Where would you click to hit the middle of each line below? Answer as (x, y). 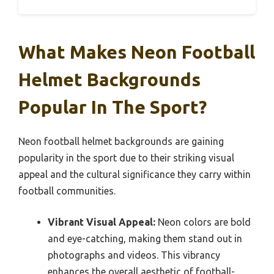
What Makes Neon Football (137, 52)
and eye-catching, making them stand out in (145, 238)
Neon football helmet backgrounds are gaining (121, 141)
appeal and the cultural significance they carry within (135, 174)
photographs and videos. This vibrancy (134, 255)
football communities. (67, 191)
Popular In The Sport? (113, 107)
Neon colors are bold (203, 222)
